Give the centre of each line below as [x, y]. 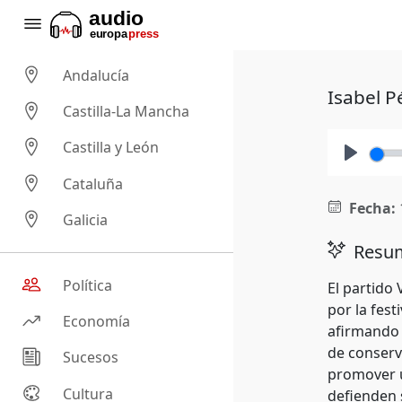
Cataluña [93, 184]
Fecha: [372, 208]
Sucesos [91, 358]
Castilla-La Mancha [127, 112]
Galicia [86, 220]
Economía [97, 322]
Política [88, 286]
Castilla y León [111, 148]
